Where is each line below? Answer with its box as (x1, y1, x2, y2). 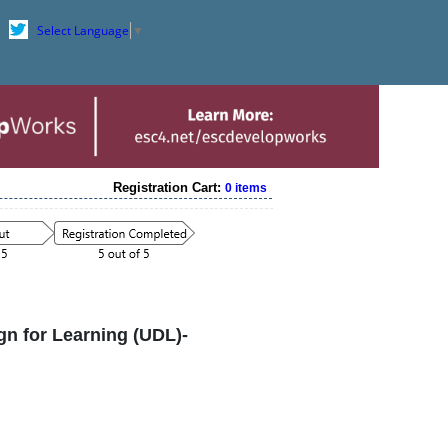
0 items (225, 180, 268, 195)
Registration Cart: (113, 179, 226, 195)
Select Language (37, 21, 129, 39)
